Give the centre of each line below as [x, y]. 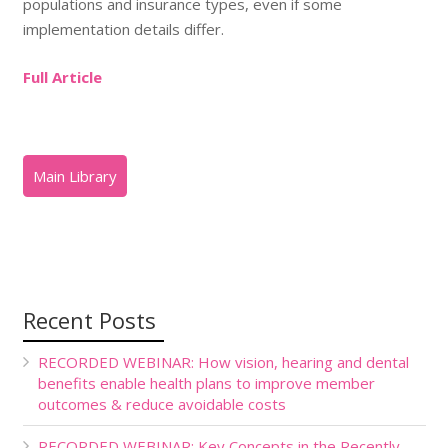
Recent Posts [89, 320]
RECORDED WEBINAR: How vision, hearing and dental [223, 362]
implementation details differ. [123, 29]
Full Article [62, 76]
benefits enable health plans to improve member [206, 383]
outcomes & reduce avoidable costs [161, 404]
